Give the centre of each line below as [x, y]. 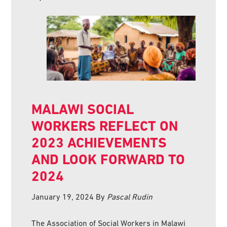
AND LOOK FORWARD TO [108, 160]
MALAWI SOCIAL [83, 109]
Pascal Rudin [130, 197]
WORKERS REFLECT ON [105, 126]
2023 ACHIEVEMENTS [99, 143]
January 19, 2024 [63, 197]
